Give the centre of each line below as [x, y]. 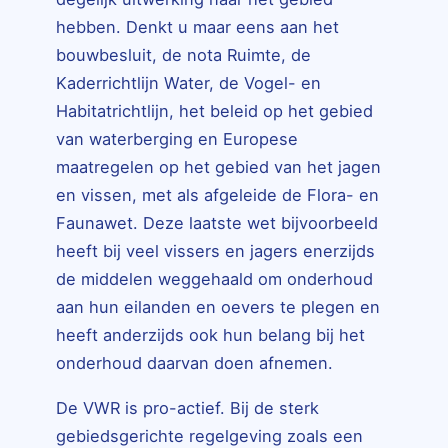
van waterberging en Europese [177, 139]
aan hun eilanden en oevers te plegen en [218, 307]
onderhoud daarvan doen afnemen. [194, 363]
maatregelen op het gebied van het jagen [218, 167]
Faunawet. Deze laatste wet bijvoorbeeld [217, 223]
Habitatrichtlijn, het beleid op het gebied [214, 111]
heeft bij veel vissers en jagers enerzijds [215, 251]
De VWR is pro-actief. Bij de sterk [187, 407]
